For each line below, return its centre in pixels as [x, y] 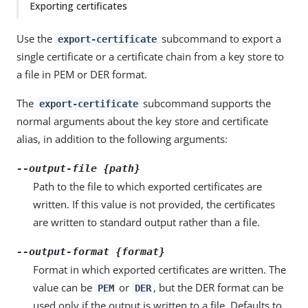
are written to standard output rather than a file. [146, 222]
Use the [36, 38]
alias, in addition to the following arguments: [122, 139]
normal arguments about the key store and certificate [142, 121]
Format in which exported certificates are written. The [159, 269]
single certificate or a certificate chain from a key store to [150, 56]
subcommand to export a [220, 38]
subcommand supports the [206, 103]
